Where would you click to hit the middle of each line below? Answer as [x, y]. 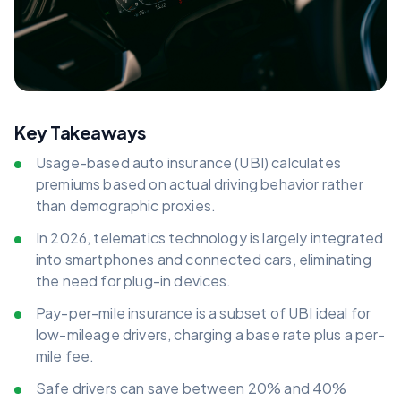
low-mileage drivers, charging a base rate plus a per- [211, 335]
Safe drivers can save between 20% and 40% [192, 388]
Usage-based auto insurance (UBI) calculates [188, 163]
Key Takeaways [81, 132]
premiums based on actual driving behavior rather [200, 184]
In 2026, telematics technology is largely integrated [210, 238]
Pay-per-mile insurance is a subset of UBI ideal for [204, 313]
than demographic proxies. [126, 206]
